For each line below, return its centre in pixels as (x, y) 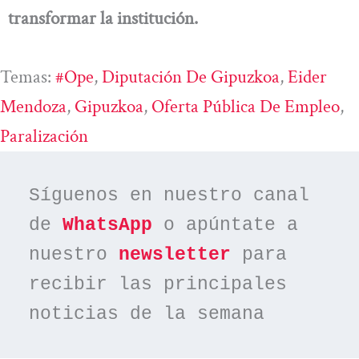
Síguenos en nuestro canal (169, 195)
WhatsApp (108, 225)
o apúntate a (226, 225)
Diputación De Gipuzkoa (191, 77)
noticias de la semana (147, 314)
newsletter (175, 254)
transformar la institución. (105, 18)
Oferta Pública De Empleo (246, 106)
